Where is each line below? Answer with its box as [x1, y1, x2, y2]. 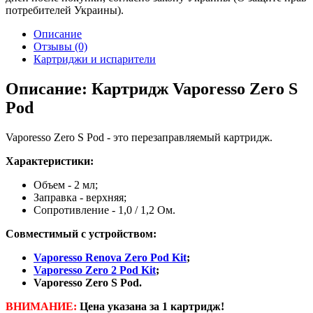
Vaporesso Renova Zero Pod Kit [34, 252, 187, 264]
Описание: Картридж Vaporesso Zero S [6, 80, 298, 99]
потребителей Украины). [6, 4, 124, 17]
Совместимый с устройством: [6, 228, 156, 240]
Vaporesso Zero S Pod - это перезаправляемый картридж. [6, 131, 272, 144]
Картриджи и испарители [34, 53, 156, 66]
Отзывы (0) [34, 41, 87, 53]
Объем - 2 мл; [34, 179, 98, 191]
